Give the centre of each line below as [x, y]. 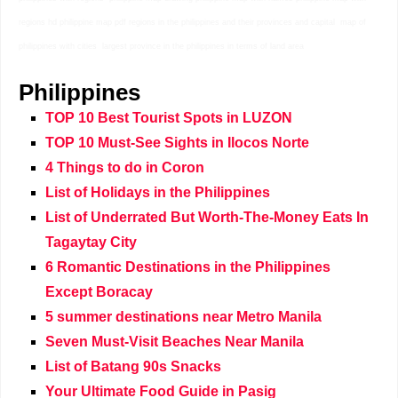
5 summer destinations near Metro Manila [183, 317]
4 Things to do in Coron [125, 167]
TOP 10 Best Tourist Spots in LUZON [169, 118]
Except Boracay [99, 292]
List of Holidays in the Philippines [158, 192]
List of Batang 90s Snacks [133, 366]
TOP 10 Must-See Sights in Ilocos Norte [177, 143]
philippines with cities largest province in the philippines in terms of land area [161, 46]
